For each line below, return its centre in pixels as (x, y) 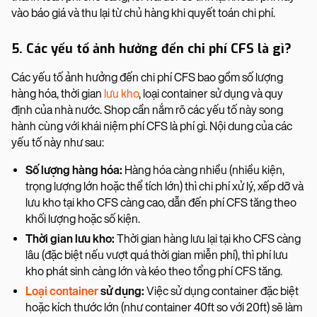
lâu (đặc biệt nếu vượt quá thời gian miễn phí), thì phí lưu (157, 255)
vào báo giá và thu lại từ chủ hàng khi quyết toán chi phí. (143, 13)
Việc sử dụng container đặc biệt (221, 291)
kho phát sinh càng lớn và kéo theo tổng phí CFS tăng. (155, 271)
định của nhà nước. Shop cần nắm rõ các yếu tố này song (147, 110)
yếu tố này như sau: (59, 142)
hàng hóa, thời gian (58, 93)
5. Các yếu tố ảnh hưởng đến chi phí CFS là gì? (151, 48)
